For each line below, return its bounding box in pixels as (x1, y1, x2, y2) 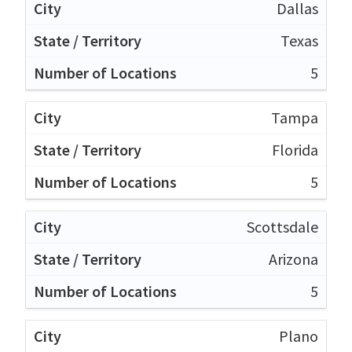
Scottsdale (247, 216, 318, 236)
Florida (272, 139, 318, 159)
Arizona (269, 248, 318, 269)
